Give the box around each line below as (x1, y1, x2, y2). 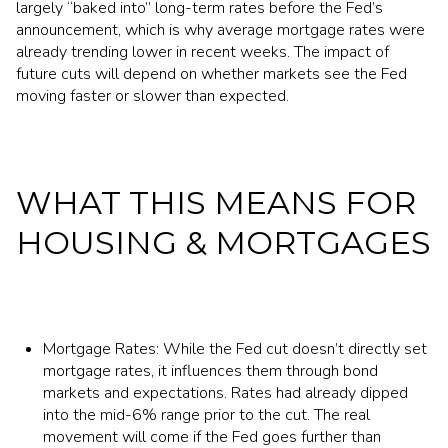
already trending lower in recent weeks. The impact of (16, 41, 389, 64)
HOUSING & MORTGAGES (16, 222, 431, 262)
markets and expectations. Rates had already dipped (42, 381, 408, 404)
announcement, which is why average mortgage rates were (16, 19, 425, 42)
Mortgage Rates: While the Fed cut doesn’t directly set (42, 337, 427, 360)
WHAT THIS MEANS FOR (16, 182, 416, 222)
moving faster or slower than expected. (16, 85, 289, 108)
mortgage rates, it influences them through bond (42, 359, 378, 382)
